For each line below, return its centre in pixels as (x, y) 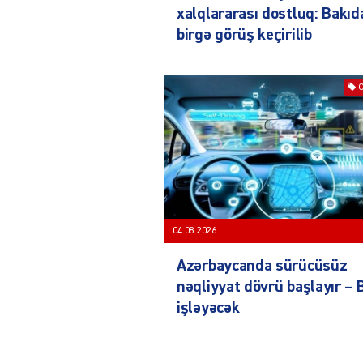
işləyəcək (208, 308)
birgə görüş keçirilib (244, 34)
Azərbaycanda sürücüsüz (262, 266)
